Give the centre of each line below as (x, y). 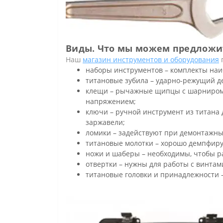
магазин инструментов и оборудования (151, 60)
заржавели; (105, 122)
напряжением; (111, 102)
